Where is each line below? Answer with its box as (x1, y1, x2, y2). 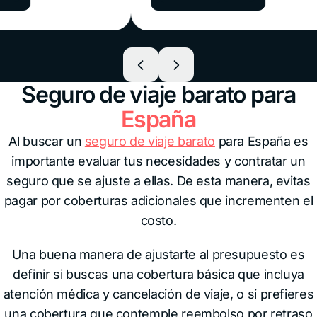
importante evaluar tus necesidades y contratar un (11, 154, 306, 168)
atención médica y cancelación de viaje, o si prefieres (3, 287, 314, 301)
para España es (214, 134, 309, 149)
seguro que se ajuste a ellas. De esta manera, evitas (6, 173, 311, 188)
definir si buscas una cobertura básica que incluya (12, 267, 304, 282)
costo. (140, 213, 177, 228)
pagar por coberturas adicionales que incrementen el (4, 193, 313, 208)
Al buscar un (8, 134, 85, 149)
